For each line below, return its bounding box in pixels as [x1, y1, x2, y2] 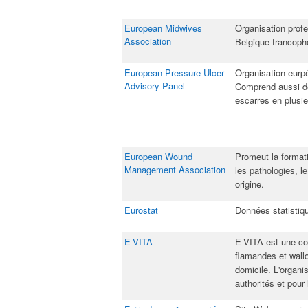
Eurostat [124, 203, 158, 217]
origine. [235, 177, 264, 190]
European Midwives [124, 21, 202, 34]
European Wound [124, 150, 192, 163]
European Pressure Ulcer [124, 66, 224, 79]
